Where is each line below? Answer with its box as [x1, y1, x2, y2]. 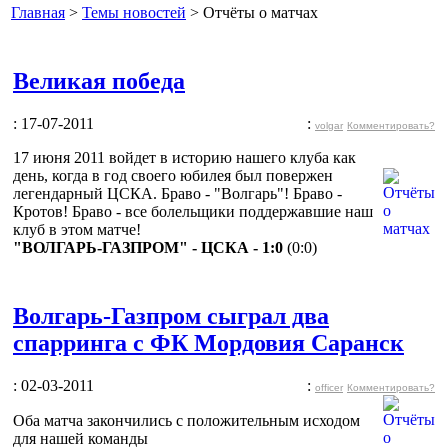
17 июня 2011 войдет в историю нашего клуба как [13, 148, 356, 166]
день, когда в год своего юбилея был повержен [13, 166, 333, 184]
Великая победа [13, 67, 185, 94]
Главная [11, 4, 65, 21]
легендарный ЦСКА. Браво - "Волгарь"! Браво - [13, 184, 342, 202]
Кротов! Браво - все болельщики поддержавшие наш [13, 202, 373, 220]
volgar [315, 119, 343, 131]
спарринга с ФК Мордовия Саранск [13, 329, 404, 356]
